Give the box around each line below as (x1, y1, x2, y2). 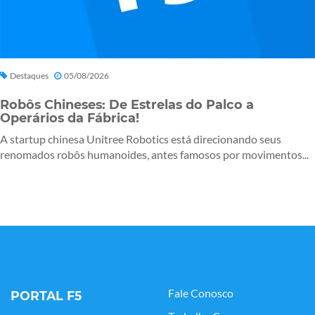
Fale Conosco (168, 286, 233, 301)
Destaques (10, 70, 49, 82)
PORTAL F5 (11, 288, 82, 304)
